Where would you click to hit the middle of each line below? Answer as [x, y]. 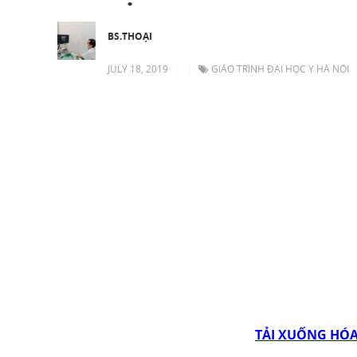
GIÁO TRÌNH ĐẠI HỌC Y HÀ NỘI [280, 69]
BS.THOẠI [130, 36]
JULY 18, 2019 [138, 69]
